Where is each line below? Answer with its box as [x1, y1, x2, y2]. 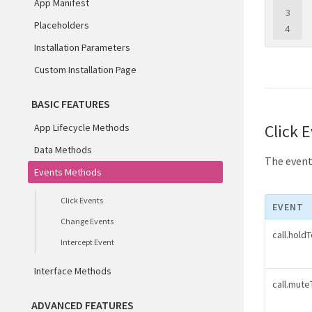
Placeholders [34, 19, 89, 31]
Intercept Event [61, 237, 114, 247]
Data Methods [34, 143, 92, 156]
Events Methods [34, 166, 102, 178]
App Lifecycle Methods [34, 121, 130, 134]
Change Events [61, 216, 114, 226]
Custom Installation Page [34, 63, 136, 76]
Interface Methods [34, 265, 111, 277]
